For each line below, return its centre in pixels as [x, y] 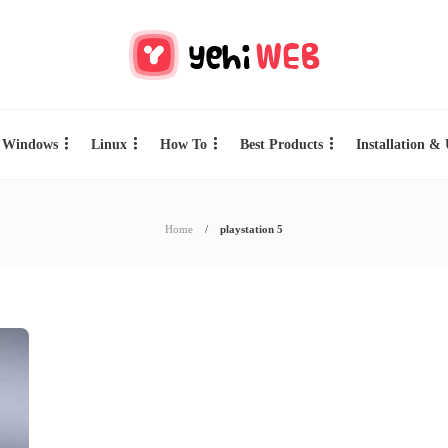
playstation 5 [251, 229]
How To [183, 144]
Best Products [281, 144]
